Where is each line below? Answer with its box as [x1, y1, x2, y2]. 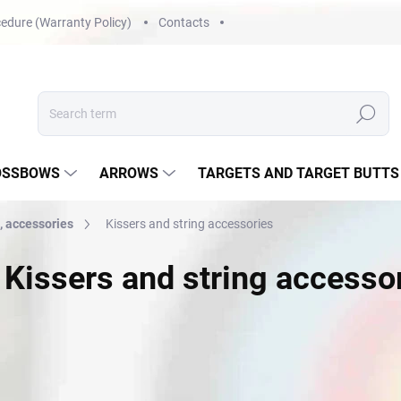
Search [346, 107, 386, 122]
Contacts [158, 14, 209, 30]
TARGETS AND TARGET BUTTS [198, 165, 399, 182]
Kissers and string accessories [106, 217, 273, 231]
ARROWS [99, 165, 158, 182]
